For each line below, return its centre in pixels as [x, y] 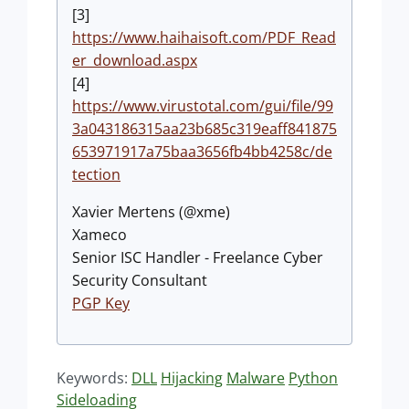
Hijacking [192, 378]
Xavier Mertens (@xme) [151, 212]
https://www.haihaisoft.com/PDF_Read [204, 38]
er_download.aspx [135, 61]
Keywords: [94, 378]
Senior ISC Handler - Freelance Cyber [198, 258]
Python [313, 378]
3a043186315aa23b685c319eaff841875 [204, 129]
